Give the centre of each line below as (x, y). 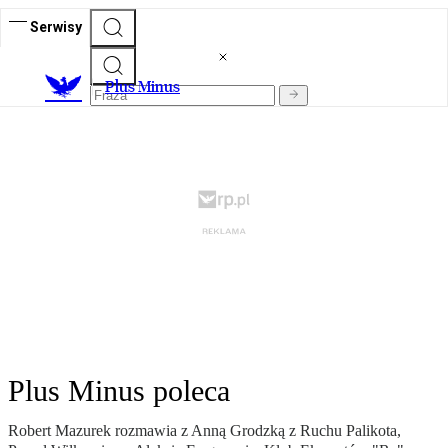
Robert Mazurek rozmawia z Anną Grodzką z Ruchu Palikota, (204, 431)
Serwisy (56, 26)
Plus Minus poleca (119, 391)
